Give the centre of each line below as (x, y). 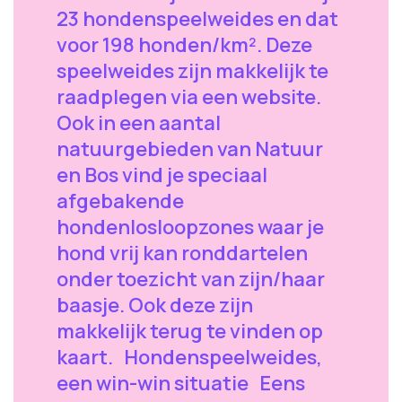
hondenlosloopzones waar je (190, 227)
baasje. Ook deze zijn (155, 305)
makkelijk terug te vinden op (190, 331)
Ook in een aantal (139, 122)
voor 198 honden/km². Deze (184, 44)
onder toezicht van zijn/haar (191, 279)
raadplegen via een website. (189, 96)
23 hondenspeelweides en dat (197, 18)
